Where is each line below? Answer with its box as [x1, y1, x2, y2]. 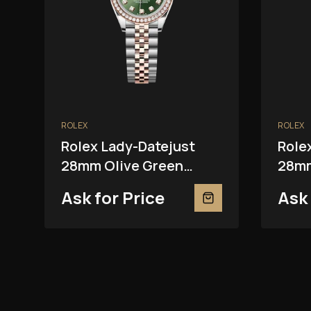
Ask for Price [61, 185, 165, 209]
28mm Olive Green [61, 155, 183, 175]
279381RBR [61, 175, 133, 194]
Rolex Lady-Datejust [61, 136, 195, 155]
